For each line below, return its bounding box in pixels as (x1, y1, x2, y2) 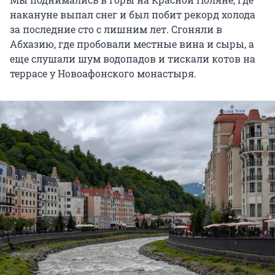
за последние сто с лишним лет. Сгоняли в (10, 23, 222, 36)
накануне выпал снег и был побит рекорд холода (10, 8, 255, 21)
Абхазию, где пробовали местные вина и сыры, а (10, 37, 254, 51)
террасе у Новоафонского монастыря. (10, 67, 196, 80)
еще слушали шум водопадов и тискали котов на (10, 52, 255, 66)
